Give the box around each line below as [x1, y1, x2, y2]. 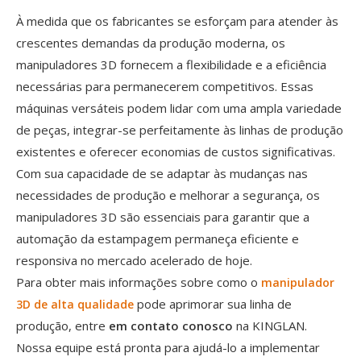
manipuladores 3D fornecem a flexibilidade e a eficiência [16, 56, 326, 73]
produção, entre [16, 317, 109, 334]
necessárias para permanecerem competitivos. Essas [16, 77, 313, 94]
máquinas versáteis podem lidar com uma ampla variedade [16, 99, 342, 116]
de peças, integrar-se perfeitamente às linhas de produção [16, 121, 343, 138]
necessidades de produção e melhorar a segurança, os [16, 186, 320, 203]
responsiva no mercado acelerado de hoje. [16, 251, 252, 268]
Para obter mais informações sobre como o [16, 273, 261, 290]
